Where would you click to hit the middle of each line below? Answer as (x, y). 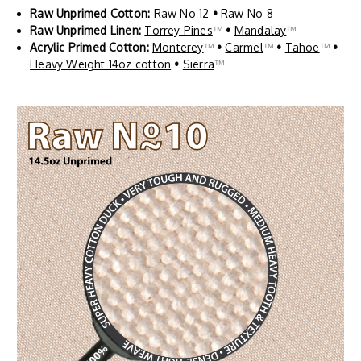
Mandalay (260, 30)
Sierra (199, 64)
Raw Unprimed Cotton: (92, 13)
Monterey (178, 47)
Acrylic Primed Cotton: (91, 47)
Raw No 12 (181, 13)
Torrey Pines (178, 30)
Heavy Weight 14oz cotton (101, 64)
